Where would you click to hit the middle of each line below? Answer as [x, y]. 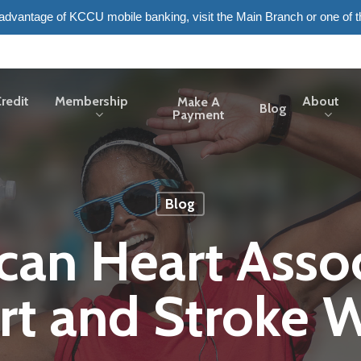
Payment [199, 115]
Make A [199, 102]
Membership [92, 102]
